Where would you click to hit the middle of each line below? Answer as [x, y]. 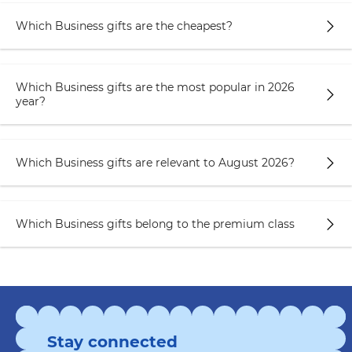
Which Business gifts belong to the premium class [155, 224]
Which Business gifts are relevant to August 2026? [155, 163]
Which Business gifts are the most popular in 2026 [155, 87]
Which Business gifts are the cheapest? [124, 26]
